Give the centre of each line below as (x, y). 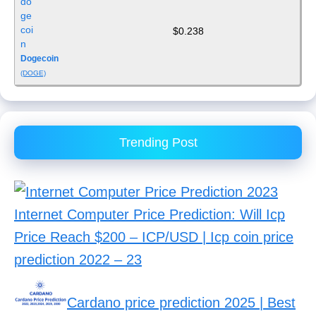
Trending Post (158, 142)
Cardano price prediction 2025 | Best (181, 303)
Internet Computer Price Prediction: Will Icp (150, 214)
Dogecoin (39, 59)
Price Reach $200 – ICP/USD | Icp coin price (154, 237)
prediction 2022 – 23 (78, 260)
